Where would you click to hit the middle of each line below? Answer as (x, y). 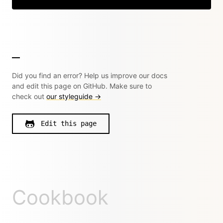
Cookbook (60, 197)
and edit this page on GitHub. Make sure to (82, 86)
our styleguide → (74, 96)
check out (29, 96)
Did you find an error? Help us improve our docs (90, 75)
